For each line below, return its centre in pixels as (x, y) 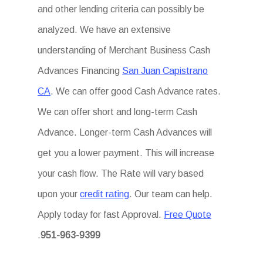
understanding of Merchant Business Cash (124, 50)
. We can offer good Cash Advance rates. (136, 91)
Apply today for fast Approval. (101, 215)
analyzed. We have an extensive (104, 30)
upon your (59, 194)
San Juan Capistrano (165, 71)
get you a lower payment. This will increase (126, 153)
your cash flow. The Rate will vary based (121, 173)
